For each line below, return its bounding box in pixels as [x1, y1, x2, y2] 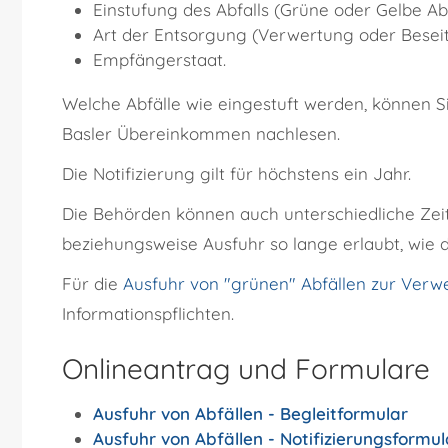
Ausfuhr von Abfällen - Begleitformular [92, 403, 408, 425]
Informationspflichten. [62, 303, 234, 325]
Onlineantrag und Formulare [62, 351, 430, 387]
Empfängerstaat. [92, 49, 226, 71]
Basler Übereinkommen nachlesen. [62, 123, 340, 145]
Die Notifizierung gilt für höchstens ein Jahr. [62, 163, 411, 185]
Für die [62, 273, 123, 295]
